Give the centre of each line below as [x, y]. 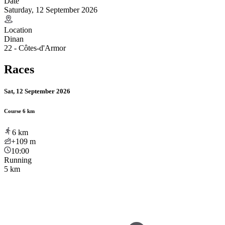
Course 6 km [19, 111]
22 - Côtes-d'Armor [35, 48]
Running [18, 160]
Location [18, 30]
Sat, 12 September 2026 [37, 91]
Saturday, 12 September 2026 [51, 10]
